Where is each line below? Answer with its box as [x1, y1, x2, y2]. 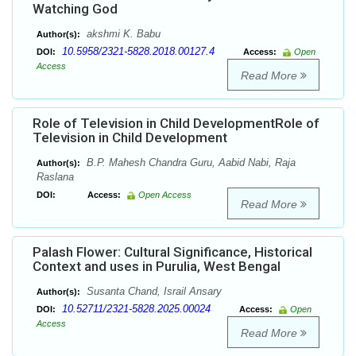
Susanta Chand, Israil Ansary [83, 285, 222, 298]
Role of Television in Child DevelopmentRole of [33, 115, 319, 132]
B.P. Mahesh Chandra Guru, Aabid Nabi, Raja [83, 157, 296, 169]
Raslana [37, 171, 74, 184]
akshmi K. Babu [83, 28, 161, 41]
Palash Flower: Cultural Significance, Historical [33, 244, 312, 261]
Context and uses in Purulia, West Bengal [33, 258, 281, 275]
